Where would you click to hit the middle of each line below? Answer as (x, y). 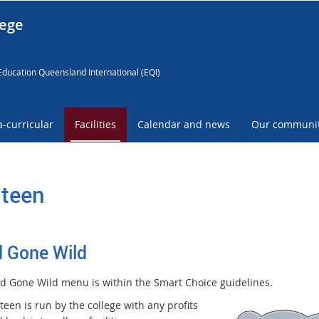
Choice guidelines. (230, 282)
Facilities (95, 124)
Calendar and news (184, 124)
